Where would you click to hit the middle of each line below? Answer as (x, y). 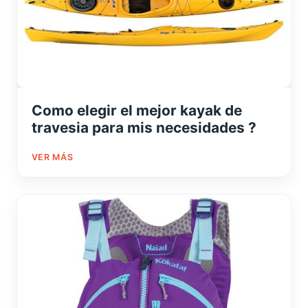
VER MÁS (52, 157)
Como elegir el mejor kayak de (136, 110)
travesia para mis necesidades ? (144, 127)
